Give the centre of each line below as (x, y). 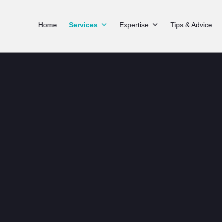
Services (83, 25)
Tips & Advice (191, 25)
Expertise (134, 25)
